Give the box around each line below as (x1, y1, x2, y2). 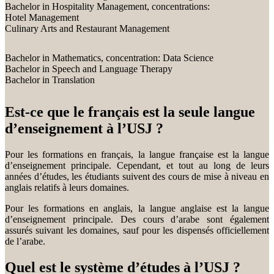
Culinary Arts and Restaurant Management (5, 23, 169, 34)
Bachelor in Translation (5, 75, 95, 86)
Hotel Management (5, 12, 79, 23)
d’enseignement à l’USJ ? (5, 120, 163, 137)
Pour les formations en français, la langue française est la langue (5, 149, 269, 160)
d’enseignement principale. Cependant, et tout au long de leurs (5, 160, 269, 171)
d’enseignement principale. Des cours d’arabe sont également (5, 214, 269, 225)
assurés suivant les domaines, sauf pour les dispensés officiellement (5, 225, 269, 236)
